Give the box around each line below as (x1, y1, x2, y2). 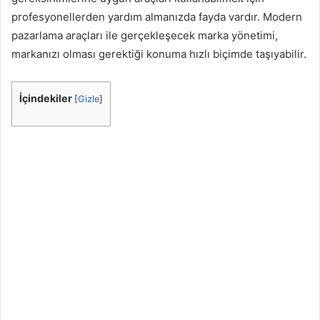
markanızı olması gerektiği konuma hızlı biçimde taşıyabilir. (11, 46, 306, 61)
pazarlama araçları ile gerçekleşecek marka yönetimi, (11, 28, 278, 42)
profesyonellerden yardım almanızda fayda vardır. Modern (11, 9, 302, 24)
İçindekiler (19, 91, 72, 104)
